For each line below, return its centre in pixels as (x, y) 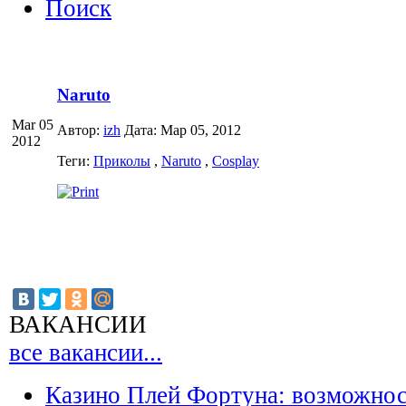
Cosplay (236, 160)
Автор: (80, 130)
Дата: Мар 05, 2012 (183, 130)
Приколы (122, 160)
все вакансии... (86, 353)
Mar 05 (33, 125)
